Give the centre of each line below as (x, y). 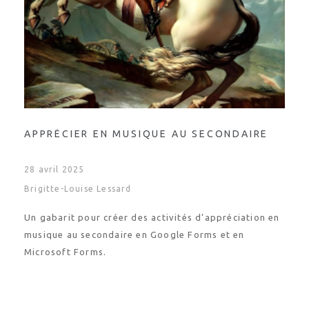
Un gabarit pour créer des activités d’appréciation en (152, 217)
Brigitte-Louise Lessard (78, 189)
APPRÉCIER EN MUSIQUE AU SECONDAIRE (147, 134)
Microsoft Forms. (66, 252)
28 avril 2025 (54, 169)
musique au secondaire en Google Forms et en (134, 235)
